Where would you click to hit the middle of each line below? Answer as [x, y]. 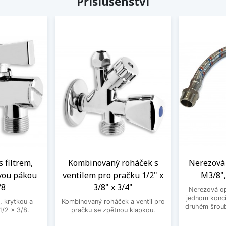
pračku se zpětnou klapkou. [113, 210]
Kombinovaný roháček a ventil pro [113, 202]
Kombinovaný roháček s [113, 163]
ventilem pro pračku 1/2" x [113, 175]
